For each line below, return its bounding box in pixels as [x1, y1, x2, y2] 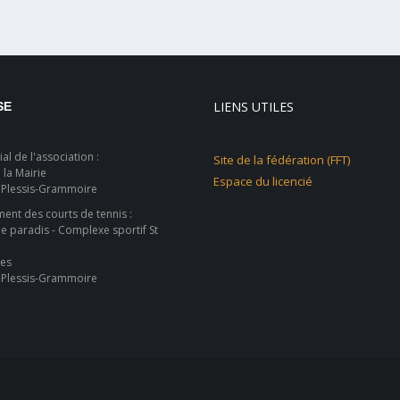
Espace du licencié [213, 173, 312, 189]
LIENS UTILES [213, 98, 294, 115]
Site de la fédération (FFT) [213, 152, 350, 168]
